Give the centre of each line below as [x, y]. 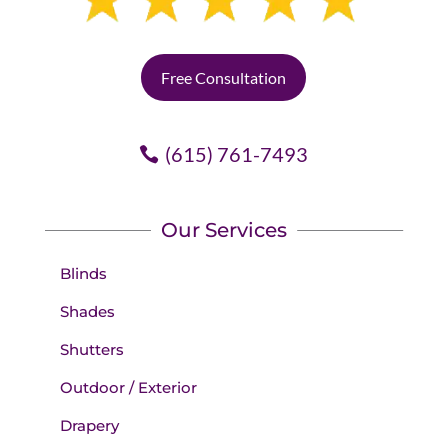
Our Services [224, 230]
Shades [87, 312]
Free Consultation [224, 78]
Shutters [91, 350]
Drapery [89, 426]
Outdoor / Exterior [128, 388]
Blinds [83, 274]
